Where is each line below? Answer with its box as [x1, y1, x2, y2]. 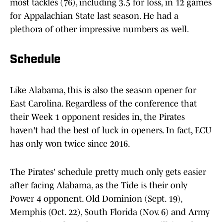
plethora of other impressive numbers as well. [10, 24, 189, 35]
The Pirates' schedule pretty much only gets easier [10, 167, 206, 177]
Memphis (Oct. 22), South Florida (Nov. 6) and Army [10, 207, 210, 218]
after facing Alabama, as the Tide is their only [10, 180, 187, 191]
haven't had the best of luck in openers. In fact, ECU [10, 125, 212, 136]
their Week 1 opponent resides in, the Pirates [10, 112, 185, 122]
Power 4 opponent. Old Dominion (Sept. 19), [10, 194, 182, 204]
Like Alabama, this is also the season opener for [10, 85, 196, 96]
